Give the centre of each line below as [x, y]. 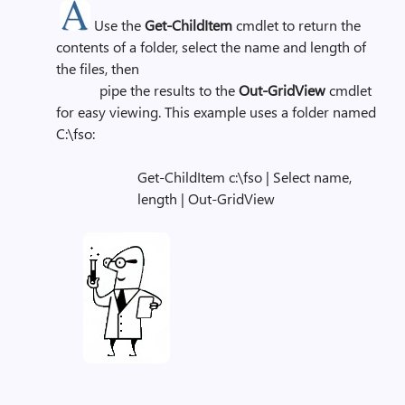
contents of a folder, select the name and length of [211, 47]
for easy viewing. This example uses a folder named [216, 112]
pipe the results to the [147, 90]
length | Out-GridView [206, 198]
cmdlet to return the [297, 25]
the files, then [98, 68]
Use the [118, 25]
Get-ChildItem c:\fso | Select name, [245, 177]
